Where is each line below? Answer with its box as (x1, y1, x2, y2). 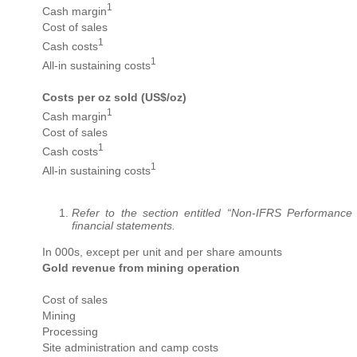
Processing (42, 325, 98, 339)
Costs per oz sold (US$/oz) (42, 91, 186, 104)
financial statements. (72, 219, 175, 233)
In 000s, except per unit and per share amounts (42, 245, 282, 259)
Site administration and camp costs (42, 341, 218, 355)
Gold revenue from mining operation (42, 261, 240, 275)
